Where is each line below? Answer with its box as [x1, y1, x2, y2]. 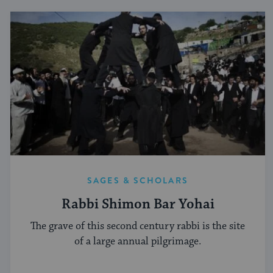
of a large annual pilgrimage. [74, 235, 201, 249]
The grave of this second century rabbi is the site [30, 219, 245, 233]
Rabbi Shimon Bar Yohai [61, 195, 214, 213]
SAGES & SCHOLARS [87, 174, 188, 186]
